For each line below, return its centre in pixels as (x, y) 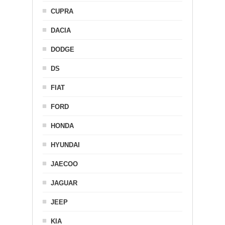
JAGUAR (64, 183)
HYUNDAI (65, 145)
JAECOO (64, 164)
